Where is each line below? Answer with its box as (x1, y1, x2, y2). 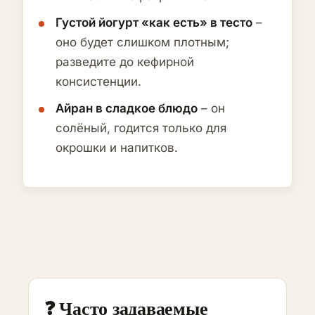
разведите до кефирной (56, 55, 194, 70)
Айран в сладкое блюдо (56, 101, 198, 116)
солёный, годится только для (56, 121, 226, 136)
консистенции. (56, 75, 141, 89)
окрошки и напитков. (56, 141, 178, 155)
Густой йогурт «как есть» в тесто (56, 15, 252, 30)
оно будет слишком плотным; (56, 35, 229, 50)
